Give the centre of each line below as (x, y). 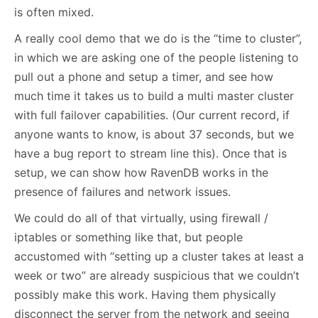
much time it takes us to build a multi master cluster (154, 95)
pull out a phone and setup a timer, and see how (144, 76)
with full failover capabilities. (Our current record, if (152, 115)
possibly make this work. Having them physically (145, 294)
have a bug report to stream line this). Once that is (150, 153)
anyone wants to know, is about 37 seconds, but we (154, 134)
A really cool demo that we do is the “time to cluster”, (158, 38)
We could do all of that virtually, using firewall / (141, 218)
